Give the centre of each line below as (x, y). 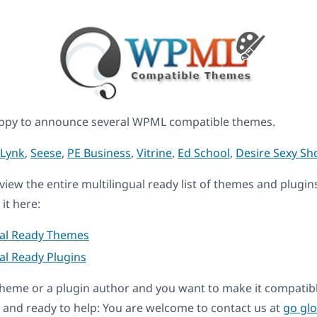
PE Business (99, 153)
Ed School (204, 153)
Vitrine (154, 153)
